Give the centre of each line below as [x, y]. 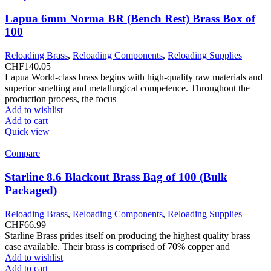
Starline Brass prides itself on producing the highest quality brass [128, 235]
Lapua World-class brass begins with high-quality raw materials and [134, 77]
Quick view [27, 132]
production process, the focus [60, 99]
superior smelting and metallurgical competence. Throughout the [127, 88]
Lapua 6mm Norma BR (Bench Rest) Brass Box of [130, 19]
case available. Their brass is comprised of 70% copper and [117, 246]
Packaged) [31, 190]
